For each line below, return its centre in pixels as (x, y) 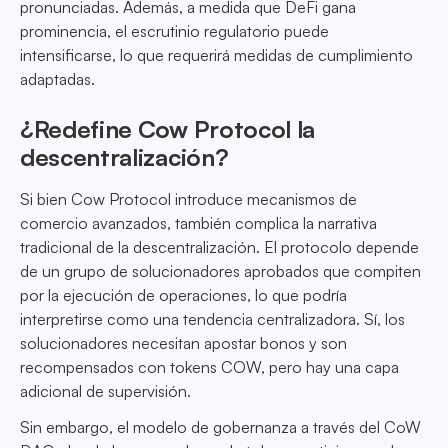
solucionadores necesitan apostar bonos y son (183, 343)
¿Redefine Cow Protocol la (167, 129)
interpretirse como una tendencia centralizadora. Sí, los (212, 319)
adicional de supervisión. (105, 391)
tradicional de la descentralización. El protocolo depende (219, 247)
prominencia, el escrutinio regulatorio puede (174, 31)
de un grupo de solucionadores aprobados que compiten (220, 271)
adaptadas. (57, 79)
